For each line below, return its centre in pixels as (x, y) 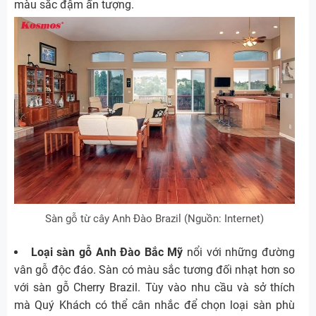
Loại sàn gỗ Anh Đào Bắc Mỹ (107, 253)
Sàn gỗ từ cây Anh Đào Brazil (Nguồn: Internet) (154, 219)
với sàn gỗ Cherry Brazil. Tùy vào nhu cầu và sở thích (154, 288)
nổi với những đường (239, 253)
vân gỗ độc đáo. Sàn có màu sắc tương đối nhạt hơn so (154, 270)
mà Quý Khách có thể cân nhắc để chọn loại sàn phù (154, 305)
